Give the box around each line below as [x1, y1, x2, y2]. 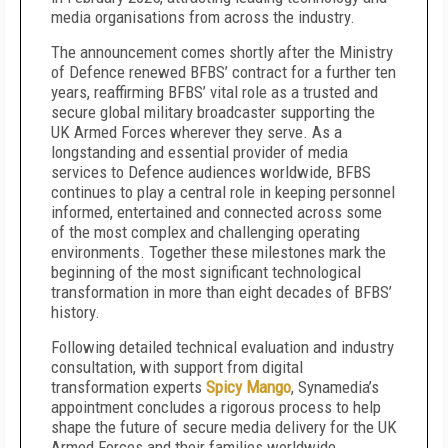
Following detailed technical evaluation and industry [51, 337, 394, 357]
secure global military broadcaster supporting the [51, 102, 375, 122]
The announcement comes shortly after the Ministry [51, 42, 393, 62]
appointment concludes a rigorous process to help [51, 397, 381, 417]
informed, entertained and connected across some [51, 202, 382, 222]
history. [51, 302, 100, 322]
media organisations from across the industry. [51, 7, 355, 27]
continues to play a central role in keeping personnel [51, 182, 395, 202]
